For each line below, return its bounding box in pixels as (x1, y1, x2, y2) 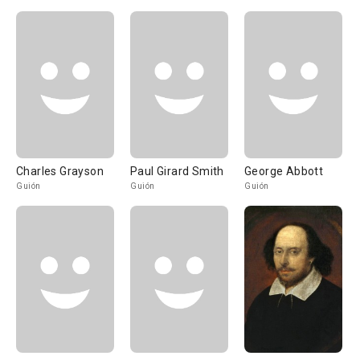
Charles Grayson (16, 165, 104, 178)
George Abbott (244, 165, 324, 178)
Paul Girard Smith (130, 165, 224, 178)
